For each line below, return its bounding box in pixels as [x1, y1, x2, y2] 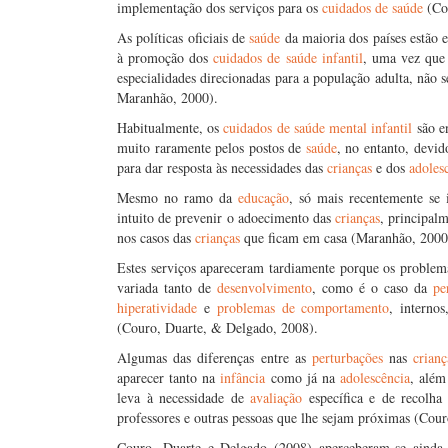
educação [238, 188, 289, 207]
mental [329, 118, 368, 137]
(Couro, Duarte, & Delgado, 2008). [117, 318, 318, 337]
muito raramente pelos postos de [117, 138, 306, 157]
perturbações [312, 348, 383, 367]
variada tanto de [117, 278, 217, 297]
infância [220, 368, 266, 387]
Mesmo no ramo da [117, 188, 238, 207]
